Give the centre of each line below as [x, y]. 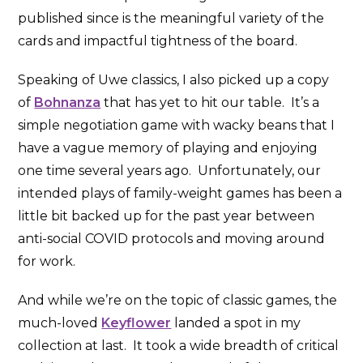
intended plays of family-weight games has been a [180, 193]
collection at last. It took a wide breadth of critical [179, 345]
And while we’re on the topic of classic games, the [178, 300]
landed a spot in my [236, 322]
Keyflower [137, 322]
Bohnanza [68, 102]
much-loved [60, 322]
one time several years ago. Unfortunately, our [170, 170]
